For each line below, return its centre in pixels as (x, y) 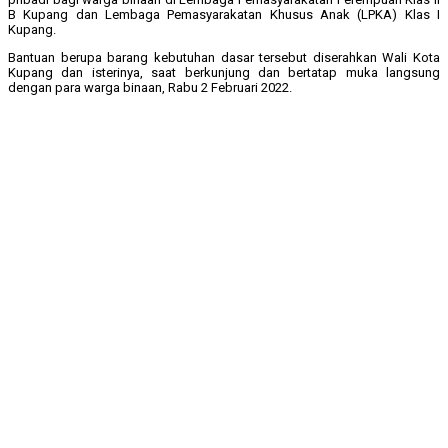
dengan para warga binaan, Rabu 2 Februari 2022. (150, 88)
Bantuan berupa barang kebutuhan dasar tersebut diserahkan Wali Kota (224, 58)
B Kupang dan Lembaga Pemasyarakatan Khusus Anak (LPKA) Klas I (224, 15)
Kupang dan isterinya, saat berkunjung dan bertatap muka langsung (224, 73)
